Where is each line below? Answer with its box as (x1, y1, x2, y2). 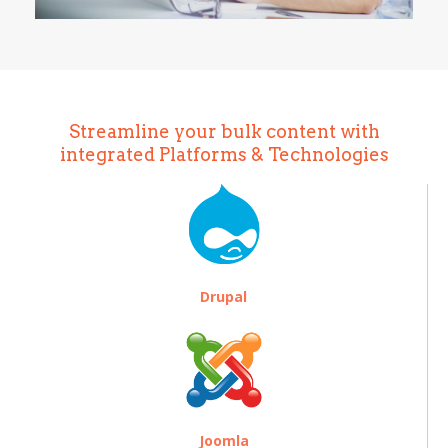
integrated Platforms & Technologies (59, 143, 389, 165)
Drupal (200, 286, 247, 306)
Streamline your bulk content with (68, 120, 380, 142)
